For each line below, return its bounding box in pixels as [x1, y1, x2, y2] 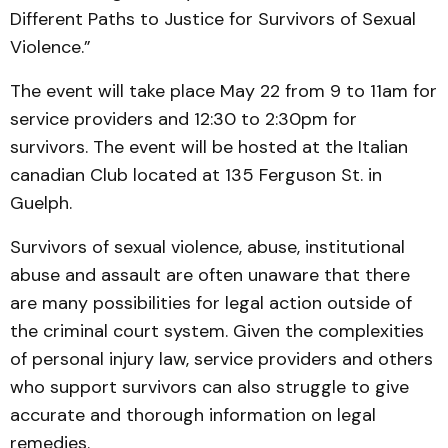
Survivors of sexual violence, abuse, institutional [10, 235, 405, 259]
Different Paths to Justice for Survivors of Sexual [10, 7, 416, 31]
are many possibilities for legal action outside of [10, 291, 412, 315]
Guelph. [10, 191, 72, 215]
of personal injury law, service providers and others [10, 347, 433, 371]
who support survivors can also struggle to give [10, 375, 409, 399]
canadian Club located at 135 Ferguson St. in [10, 163, 382, 187]
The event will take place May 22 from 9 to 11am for [10, 79, 437, 103]
